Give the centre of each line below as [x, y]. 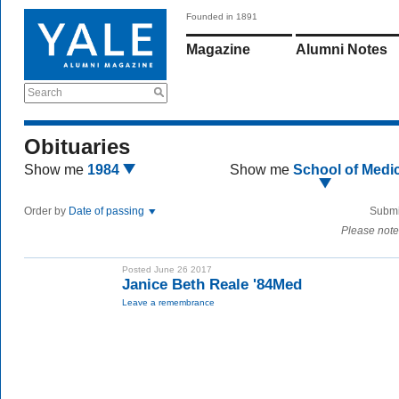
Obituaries [77, 147]
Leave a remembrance [168, 302]
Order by [46, 211]
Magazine [218, 49]
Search [45, 93]
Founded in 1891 [222, 16]
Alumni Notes [342, 49]
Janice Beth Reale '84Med [212, 285]
